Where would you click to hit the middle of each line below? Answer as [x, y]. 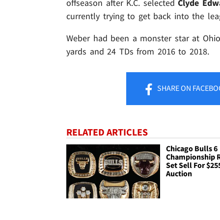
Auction [179, 174]
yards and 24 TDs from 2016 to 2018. [138, 52]
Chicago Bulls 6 [192, 149]
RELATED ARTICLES [107, 132]
